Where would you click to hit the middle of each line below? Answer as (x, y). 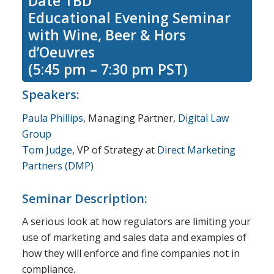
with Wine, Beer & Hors (107, 35)
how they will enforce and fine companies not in (131, 254)
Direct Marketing (196, 150)
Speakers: (50, 94)
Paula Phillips (52, 118)
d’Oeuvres (61, 52)
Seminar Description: (84, 198)
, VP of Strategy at (114, 150)
